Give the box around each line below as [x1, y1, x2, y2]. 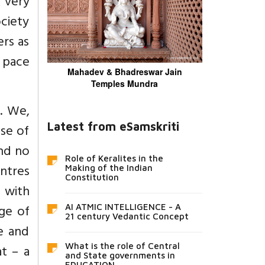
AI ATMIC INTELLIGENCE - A [64, 201, 181, 212]
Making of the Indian [64, 162, 153, 173]
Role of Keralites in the [64, 153, 163, 163]
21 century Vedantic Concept [64, 211, 189, 221]
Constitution [64, 172, 119, 182]
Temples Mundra [91, 77, 159, 89]
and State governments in [64, 250, 175, 260]
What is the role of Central [64, 240, 180, 251]
